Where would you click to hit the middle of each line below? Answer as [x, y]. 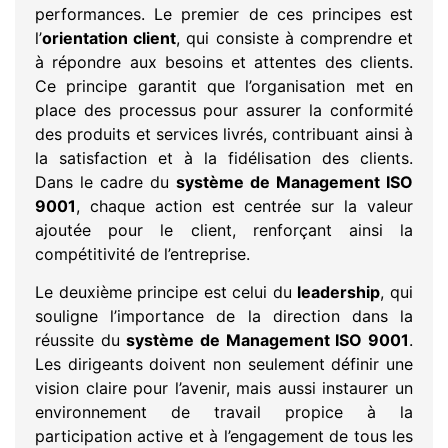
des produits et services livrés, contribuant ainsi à [224, 133]
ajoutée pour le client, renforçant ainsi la [224, 229]
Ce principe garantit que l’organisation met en [224, 85]
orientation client [109, 37]
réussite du [81, 340]
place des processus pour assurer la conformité [224, 109]
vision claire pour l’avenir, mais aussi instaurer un [224, 388]
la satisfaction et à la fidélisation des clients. [224, 157]
